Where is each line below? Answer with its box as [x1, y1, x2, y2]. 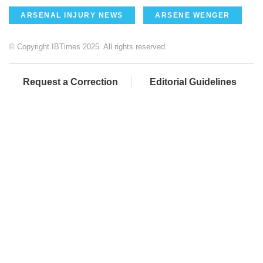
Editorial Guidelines [150, 76, 237, 87]
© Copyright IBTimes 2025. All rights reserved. [9, 42, 167, 51]
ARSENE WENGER [155, 11, 230, 19]
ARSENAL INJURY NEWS [21, 11, 123, 19]
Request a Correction [22, 76, 118, 87]
